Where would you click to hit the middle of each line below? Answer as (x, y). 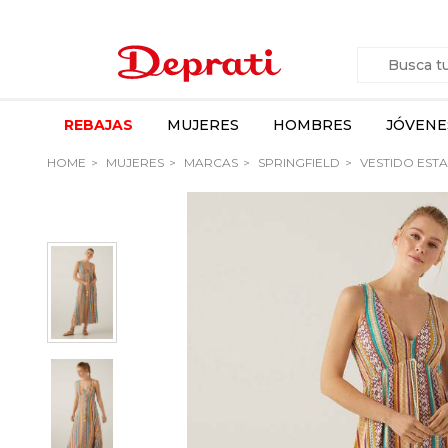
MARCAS (209, 162)
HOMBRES (312, 125)
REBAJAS (98, 125)
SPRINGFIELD (297, 162)
